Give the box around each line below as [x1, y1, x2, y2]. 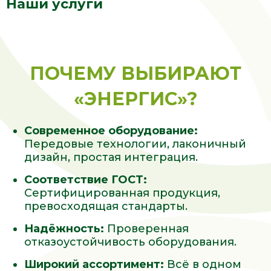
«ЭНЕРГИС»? [73, 88, 198, 110]
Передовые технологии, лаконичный [24, 137, 246, 151]
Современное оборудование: [24, 124, 198, 137]
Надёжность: [24, 222, 104, 235]
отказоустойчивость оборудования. [24, 235, 237, 249]
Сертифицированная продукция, [24, 186, 220, 200]
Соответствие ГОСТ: [24, 173, 147, 186]
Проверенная [104, 222, 189, 235]
